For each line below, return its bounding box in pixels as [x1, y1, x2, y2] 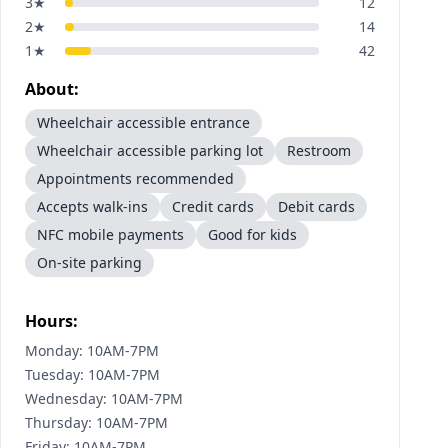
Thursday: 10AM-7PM [25, 413, 168, 432]
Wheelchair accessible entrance [37, 113, 250, 132]
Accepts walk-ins [37, 197, 148, 216]
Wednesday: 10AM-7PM [25, 389, 183, 408]
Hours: [25, 310, 78, 332]
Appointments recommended [37, 169, 234, 188]
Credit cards [172, 197, 254, 216]
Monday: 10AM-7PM [25, 341, 159, 360]
